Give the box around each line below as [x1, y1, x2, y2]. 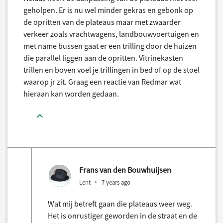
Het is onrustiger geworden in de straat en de [48, 211, 197, 221]
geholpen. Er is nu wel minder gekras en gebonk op [23, 5, 193, 15]
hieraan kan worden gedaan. [23, 89, 119, 99]
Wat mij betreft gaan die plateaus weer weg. [48, 199, 192, 209]
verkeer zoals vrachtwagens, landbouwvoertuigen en [23, 29, 199, 39]
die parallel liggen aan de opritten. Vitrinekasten [23, 53, 183, 63]
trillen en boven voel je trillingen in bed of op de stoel [23, 65, 200, 75]
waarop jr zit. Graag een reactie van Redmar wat [23, 77, 181, 87]
